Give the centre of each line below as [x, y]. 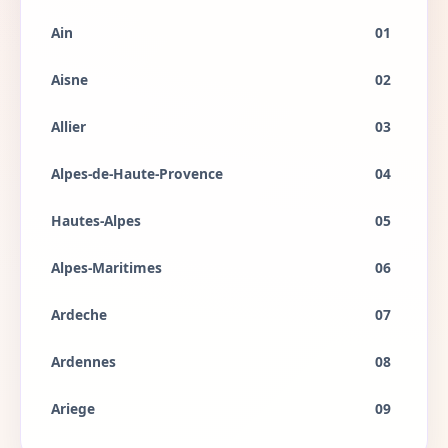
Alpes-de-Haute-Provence [137, 173]
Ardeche [79, 314]
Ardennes [83, 361]
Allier [68, 126]
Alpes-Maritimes [106, 267]
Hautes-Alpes [96, 220]
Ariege [73, 408]
